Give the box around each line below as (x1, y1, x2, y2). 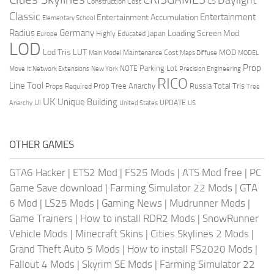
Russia (190, 81, 212, 91)
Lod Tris (43, 46, 71, 57)
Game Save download (9, 181, 103, 194)
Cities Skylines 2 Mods (150, 227, 249, 240)
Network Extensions (32, 64, 89, 73)
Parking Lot (139, 63, 177, 73)
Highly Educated (96, 29, 146, 38)
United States (119, 98, 158, 107)
